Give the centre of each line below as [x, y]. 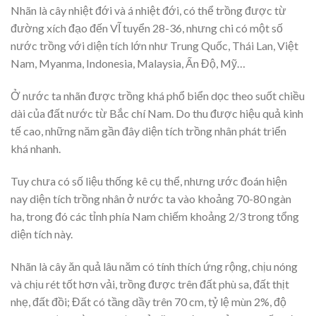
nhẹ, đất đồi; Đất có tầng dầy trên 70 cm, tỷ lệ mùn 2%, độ [148, 301]
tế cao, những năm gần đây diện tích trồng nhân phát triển [148, 131]
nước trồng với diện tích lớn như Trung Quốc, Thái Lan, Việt [154, 46]
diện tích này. [42, 233]
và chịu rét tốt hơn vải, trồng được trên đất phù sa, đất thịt [150, 284]
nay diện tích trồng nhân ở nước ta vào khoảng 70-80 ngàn [151, 198]
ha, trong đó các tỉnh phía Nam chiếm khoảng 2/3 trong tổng [155, 216]
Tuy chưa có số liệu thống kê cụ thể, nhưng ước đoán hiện [149, 181]
